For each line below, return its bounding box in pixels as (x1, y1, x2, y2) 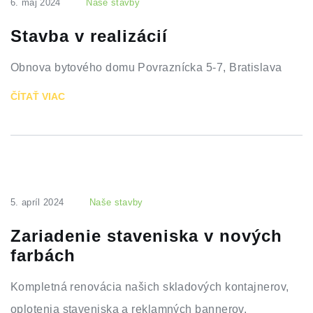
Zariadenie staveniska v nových (10, 226, 282, 245)
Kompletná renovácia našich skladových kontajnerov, (10, 281, 289, 293)
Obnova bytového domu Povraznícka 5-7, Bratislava (10, 61, 282, 73)
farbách (10, 246, 75, 265)
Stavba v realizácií (10, 27, 168, 45)
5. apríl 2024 (10, 197, 64, 208)
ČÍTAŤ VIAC (10, 91, 65, 102)
